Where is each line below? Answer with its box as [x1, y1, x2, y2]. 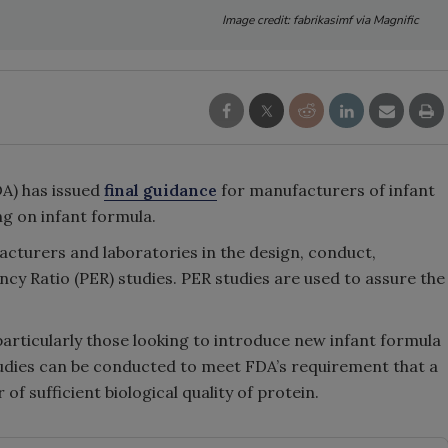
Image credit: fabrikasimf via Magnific [222, 12, 419, 28]
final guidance [104, 180, 217, 200]
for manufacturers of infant [217, 180, 435, 200]
